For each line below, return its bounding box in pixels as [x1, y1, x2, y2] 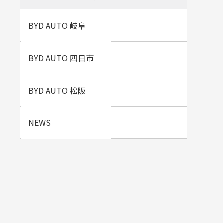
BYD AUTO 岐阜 [28, 19, 86, 31]
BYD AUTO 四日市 [28, 51, 94, 64]
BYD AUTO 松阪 [28, 84, 86, 96]
